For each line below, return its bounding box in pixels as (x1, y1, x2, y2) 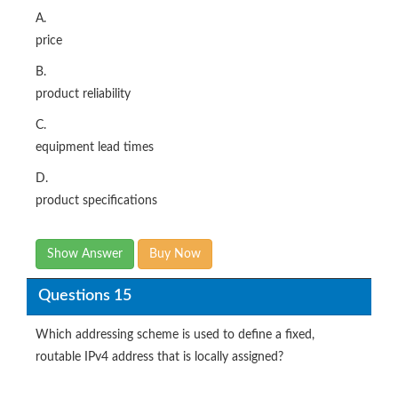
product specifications (36, 194, 157, 207)
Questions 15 (37, 288, 131, 305)
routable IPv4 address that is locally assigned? (36, 350, 283, 363)
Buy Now (149, 247, 201, 260)
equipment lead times (36, 140, 154, 154)
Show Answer (47, 247, 123, 260)
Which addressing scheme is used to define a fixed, (36, 328, 314, 341)
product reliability (36, 87, 131, 100)
